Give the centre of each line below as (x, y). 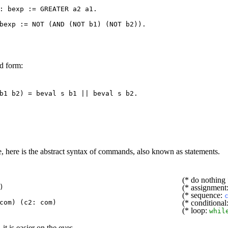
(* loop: (196, 211)
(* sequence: (204, 195)
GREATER (55, 9)
